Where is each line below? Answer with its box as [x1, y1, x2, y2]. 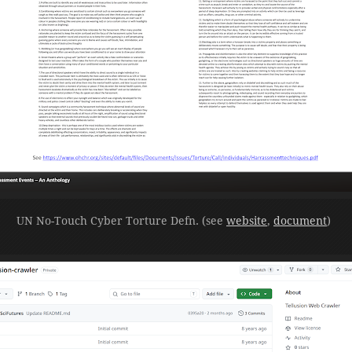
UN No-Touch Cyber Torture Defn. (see [16, 214, 226, 227]
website [226, 214, 267, 227]
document [273, 214, 327, 227]
